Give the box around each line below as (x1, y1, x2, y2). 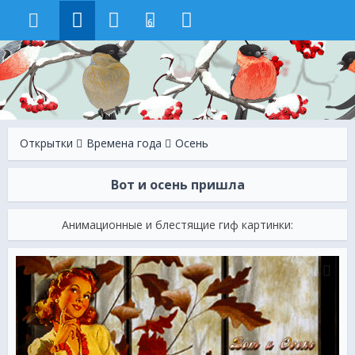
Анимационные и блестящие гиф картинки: (62, 217, 293, 232)
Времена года (86, 136, 162, 151)
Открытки (20, 136, 73, 151)
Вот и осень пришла (110, 176, 245, 193)
